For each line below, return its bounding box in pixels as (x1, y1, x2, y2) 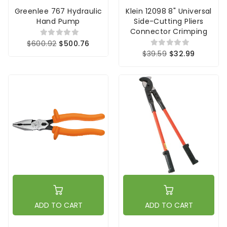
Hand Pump (36, 16, 80, 26)
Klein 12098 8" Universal (126, 6, 212, 16)
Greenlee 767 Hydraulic (14, 6, 102, 16)
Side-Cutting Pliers (134, 16, 204, 26)
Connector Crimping (130, 26, 208, 36)
